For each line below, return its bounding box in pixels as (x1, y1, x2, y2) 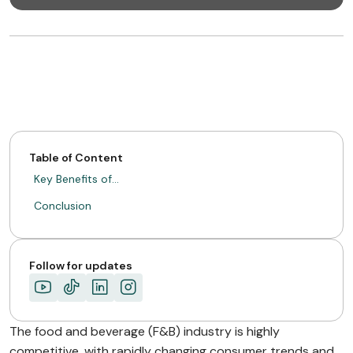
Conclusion (34, 199, 91, 213)
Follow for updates (29, 258, 132, 273)
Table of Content (29, 150, 123, 165)
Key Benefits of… (34, 172, 119, 186)
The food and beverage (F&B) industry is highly (9, 323, 280, 340)
